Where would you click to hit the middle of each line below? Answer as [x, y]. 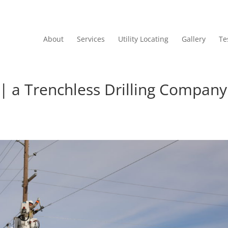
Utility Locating [143, 39]
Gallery [194, 39]
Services [91, 39]
